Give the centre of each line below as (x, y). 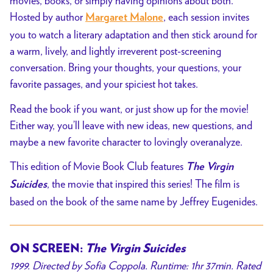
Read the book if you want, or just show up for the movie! (129, 108)
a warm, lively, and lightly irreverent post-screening (115, 51)
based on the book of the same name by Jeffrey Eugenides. (134, 202)
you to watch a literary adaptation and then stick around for (133, 35)
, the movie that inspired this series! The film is (143, 184)
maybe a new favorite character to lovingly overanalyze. (126, 141)
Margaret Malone (124, 18)
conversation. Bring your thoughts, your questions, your (126, 68)
